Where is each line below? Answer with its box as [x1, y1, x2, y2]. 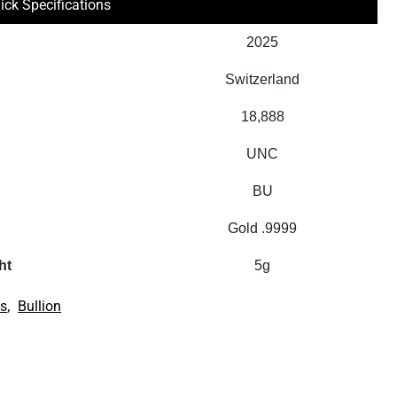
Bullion [18, 298, 62, 315]
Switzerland [225, 72, 300, 87]
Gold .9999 [228, 221, 298, 236]
